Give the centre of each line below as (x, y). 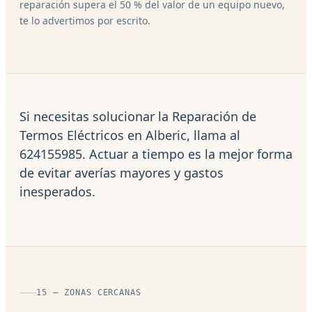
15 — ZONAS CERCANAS (89, 292)
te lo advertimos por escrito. (85, 20)
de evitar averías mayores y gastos (122, 172)
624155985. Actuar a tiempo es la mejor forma (156, 154)
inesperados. (57, 191)
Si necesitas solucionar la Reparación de (138, 116)
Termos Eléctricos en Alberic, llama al (130, 135)
